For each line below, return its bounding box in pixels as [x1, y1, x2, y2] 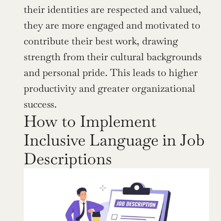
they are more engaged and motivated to [24, 19, 200, 32]
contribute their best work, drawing [24, 35, 178, 48]
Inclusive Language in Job [24, 130, 205, 150]
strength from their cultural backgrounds [24, 50, 202, 64]
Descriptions [24, 148, 112, 169]
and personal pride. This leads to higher [24, 66, 198, 79]
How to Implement [24, 111, 156, 132]
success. [24, 98, 57, 111]
